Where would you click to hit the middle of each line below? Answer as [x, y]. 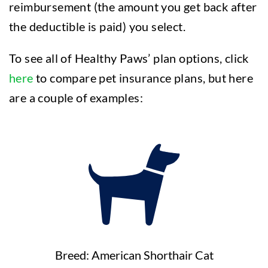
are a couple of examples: [76, 98]
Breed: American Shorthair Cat [134, 255]
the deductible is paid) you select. [97, 26]
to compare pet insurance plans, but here [143, 78]
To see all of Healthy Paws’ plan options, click [129, 58]
